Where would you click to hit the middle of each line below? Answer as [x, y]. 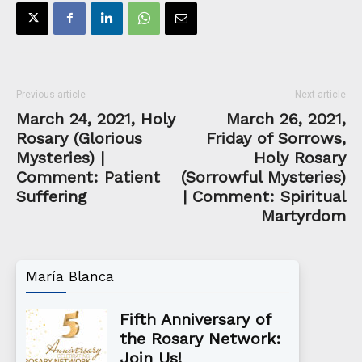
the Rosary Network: [200, 338]
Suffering [51, 196]
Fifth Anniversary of [195, 319]
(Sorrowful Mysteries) [263, 177]
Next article [320, 94]
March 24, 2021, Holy [96, 118]
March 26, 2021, [286, 118]
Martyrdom [303, 215]
